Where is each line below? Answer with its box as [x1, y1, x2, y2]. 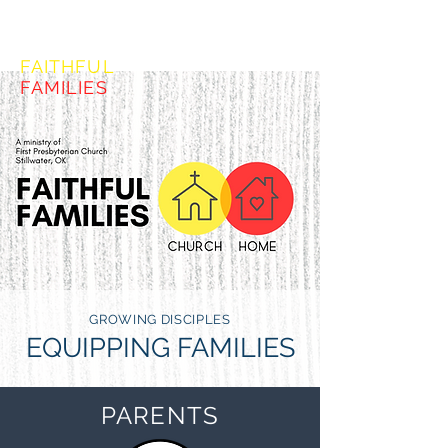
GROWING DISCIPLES [89, 312, 231, 327]
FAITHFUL [20, 56, 115, 77]
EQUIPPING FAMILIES [25, 332, 295, 363]
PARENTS [100, 401, 220, 430]
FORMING [20, 35, 112, 56]
